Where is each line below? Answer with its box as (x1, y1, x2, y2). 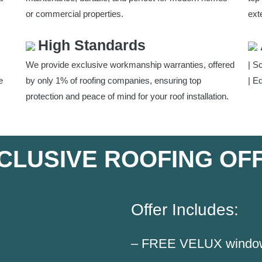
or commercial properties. (25, 8, 123, 19)
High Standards (37, 36, 146, 53)
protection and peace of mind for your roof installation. (25, 91, 229, 101)
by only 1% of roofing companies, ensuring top (25, 75, 201, 85)
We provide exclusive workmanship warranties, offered (25, 59, 235, 70)
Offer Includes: (131, 200, 239, 219)
